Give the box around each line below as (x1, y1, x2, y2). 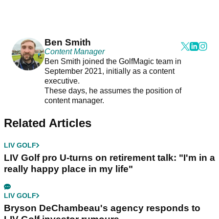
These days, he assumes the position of (44, 87, 181, 95)
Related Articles (4, 116, 91, 130)
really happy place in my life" (4, 164, 133, 175)
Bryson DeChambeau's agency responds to (4, 203, 200, 214)
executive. (44, 77, 82, 86)
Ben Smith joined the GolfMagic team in (44, 57, 181, 66)
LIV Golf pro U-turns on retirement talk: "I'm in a (4, 153, 215, 163)
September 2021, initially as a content (44, 67, 175, 76)
